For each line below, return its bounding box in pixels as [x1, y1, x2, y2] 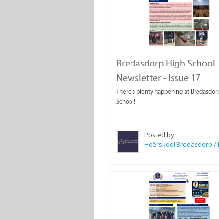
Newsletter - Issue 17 [116, 72, 200, 84]
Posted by [144, 131, 174, 140]
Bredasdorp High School [116, 57, 215, 69]
